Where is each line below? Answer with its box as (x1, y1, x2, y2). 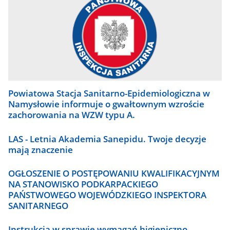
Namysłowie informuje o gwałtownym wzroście (8, 98, 205, 110)
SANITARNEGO (8, 200, 69, 212)
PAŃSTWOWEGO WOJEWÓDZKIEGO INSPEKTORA (8, 189, 207, 201)
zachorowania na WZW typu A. (8, 109, 136, 121)
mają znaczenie (8, 143, 73, 156)
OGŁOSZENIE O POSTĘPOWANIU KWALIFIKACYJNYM (8, 167, 220, 180)
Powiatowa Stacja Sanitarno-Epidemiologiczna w (8, 87, 210, 100)
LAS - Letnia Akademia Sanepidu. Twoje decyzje (8, 132, 207, 145)
